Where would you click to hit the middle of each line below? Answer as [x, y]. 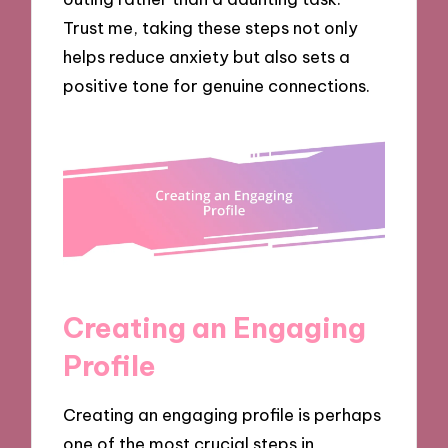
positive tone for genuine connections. [217, 85]
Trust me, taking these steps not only [211, 27]
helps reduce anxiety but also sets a [207, 56]
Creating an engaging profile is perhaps [222, 415]
